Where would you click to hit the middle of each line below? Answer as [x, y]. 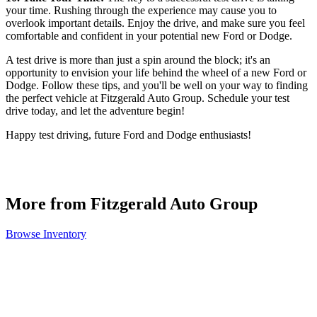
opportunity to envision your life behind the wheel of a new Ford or [156, 72]
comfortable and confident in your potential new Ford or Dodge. [149, 35]
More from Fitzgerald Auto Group [132, 204]
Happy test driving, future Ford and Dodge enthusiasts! [128, 134]
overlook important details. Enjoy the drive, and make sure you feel [155, 23]
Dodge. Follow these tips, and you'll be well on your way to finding [157, 85]
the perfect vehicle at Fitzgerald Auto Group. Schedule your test [148, 98]
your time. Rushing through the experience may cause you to [141, 10]
